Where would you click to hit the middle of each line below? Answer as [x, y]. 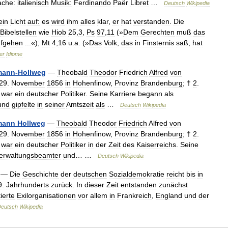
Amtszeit [80, 104]
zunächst [173, 185]
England [169, 195]
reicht [175, 174]
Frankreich [134, 195]
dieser [94, 185]
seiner [55, 104]
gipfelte [23, 104]
